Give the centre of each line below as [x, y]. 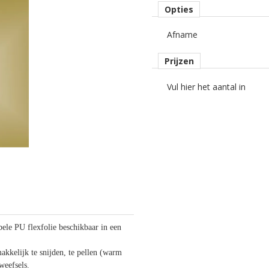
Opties [179, 9]
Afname [182, 35]
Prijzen [179, 61]
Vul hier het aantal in [206, 87]
